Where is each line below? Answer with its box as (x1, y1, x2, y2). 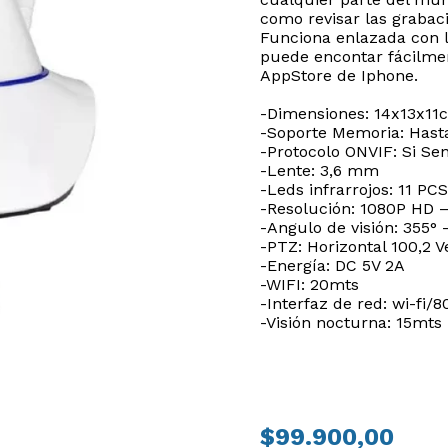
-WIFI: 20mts (260, 275, 359, 294)
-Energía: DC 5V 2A (260, 256, 405, 275)
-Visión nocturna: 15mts (260, 313, 442, 332)
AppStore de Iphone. (260, 66, 418, 85)
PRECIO (260, 405, 312, 421)
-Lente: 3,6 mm (260, 161, 379, 180)
